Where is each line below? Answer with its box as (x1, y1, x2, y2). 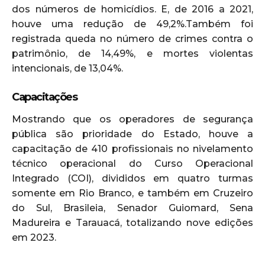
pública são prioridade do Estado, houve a (12, 128, 253, 140)
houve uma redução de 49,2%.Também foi (12, 18, 253, 30)
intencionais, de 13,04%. (12, 62, 123, 74)
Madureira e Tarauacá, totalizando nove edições (12, 216, 253, 228)
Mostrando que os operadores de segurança (12, 113, 253, 125)
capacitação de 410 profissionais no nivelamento (12, 143, 253, 154)
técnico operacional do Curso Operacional (12, 157, 253, 169)
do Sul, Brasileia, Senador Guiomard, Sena (12, 202, 253, 214)
